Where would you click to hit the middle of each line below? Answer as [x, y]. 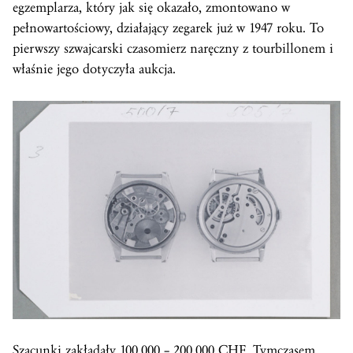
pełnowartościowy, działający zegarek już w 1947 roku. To [168, 28]
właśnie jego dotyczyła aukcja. [94, 69]
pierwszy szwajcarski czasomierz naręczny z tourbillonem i [173, 48]
